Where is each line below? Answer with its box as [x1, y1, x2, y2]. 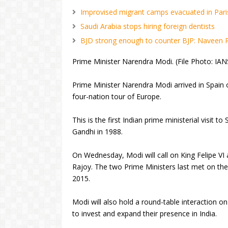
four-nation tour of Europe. [72, 92, 161, 101]
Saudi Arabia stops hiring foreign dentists [80, 21, 215, 31]
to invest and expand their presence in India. [72, 209, 217, 218]
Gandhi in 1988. [72, 127, 123, 136]
